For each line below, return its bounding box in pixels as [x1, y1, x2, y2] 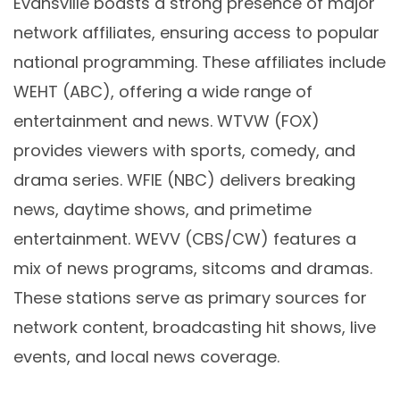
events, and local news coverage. [13, 346, 279, 369]
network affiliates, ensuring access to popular [13, 21, 379, 45]
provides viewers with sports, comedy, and [13, 139, 355, 162]
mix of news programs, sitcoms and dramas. [13, 257, 372, 280]
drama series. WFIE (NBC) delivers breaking [13, 169, 355, 192]
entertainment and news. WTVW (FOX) [13, 110, 320, 133]
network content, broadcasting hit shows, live [13, 316, 376, 339]
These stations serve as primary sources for [13, 287, 367, 310]
